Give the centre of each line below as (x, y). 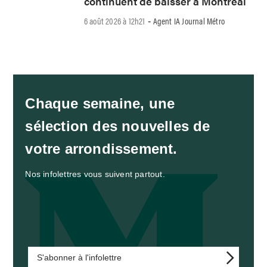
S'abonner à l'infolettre (80, 258)
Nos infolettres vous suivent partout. (95, 174)
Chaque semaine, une (100, 104)
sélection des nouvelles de (118, 126)
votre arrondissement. (101, 149)
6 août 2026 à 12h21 (114, 21)
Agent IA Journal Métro (189, 21)
